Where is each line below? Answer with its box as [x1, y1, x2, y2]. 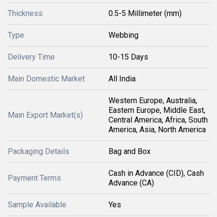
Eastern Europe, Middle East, [108, 106, 205, 115]
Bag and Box [108, 147, 151, 156]
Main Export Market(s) [8, 110, 83, 120]
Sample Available [8, 200, 66, 209]
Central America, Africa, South [108, 115, 208, 124]
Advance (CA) [108, 178, 154, 187]
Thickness [8, 9, 43, 18]
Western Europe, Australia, [108, 96, 197, 105]
